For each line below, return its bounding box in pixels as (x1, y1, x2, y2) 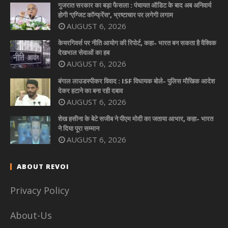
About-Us (10, 209, 54, 221)
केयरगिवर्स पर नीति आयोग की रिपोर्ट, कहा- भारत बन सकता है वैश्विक (58, 38, 216, 48)
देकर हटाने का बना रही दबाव (58, 85, 123, 95)
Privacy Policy (10, 184, 69, 196)
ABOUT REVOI (17, 161, 69, 171)
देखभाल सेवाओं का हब (58, 48, 109, 58)
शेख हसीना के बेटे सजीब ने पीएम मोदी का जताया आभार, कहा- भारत (58, 114, 213, 124)
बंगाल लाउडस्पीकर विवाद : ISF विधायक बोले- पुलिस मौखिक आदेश (58, 76, 215, 85)
